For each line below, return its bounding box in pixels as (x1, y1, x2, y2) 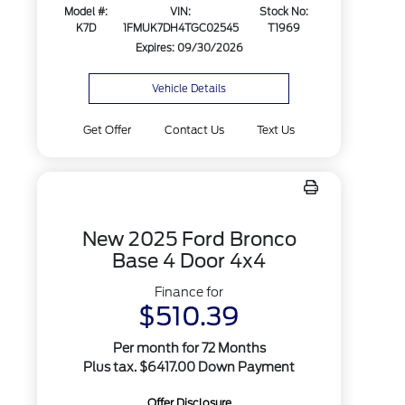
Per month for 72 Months (112, 341, 266, 355)
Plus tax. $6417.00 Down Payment (83, 360, 296, 374)
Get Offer (83, 123, 132, 137)
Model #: (64, 5, 108, 19)
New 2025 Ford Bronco (81, 228, 297, 250)
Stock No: (259, 5, 308, 19)
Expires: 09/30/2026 (135, 42, 243, 55)
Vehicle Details (152, 82, 227, 95)
